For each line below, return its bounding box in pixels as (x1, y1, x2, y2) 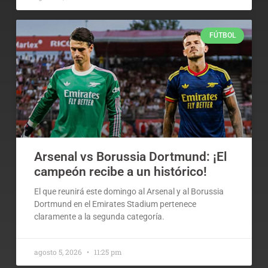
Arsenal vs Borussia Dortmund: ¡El (34, 150, 227, 165)
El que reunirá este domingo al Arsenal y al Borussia (34, 187, 224, 197)
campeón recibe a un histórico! (34, 165, 208, 179)
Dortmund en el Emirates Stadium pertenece (34, 199, 197, 209)
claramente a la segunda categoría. (34, 212, 165, 222)
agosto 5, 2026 (34, 247, 84, 257)
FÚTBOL (209, 31, 236, 40)
